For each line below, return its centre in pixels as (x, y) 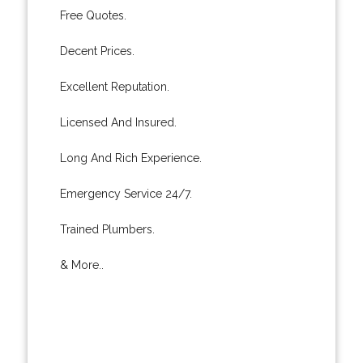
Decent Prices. (97, 51)
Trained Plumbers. (107, 229)
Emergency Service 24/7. (126, 193)
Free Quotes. (93, 15)
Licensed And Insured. (118, 122)
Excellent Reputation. (114, 86)
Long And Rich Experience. (130, 158)
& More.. (81, 265)
